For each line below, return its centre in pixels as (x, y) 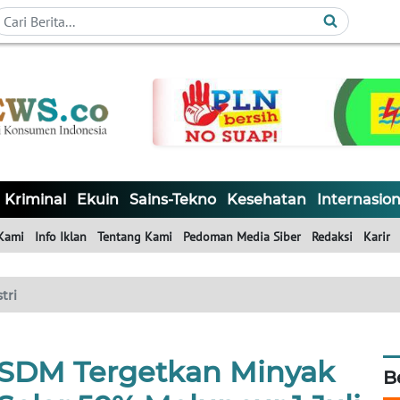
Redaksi (332, 237)
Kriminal (35, 200)
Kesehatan (267, 200)
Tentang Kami (135, 237)
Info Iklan (61, 237)
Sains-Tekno (173, 200)
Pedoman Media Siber (242, 237)
